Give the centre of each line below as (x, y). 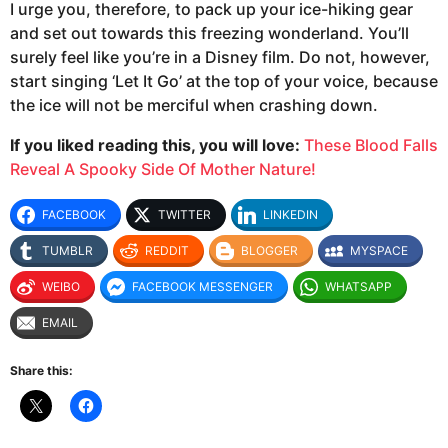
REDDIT (167, 251)
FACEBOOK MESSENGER (202, 287)
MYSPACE (379, 251)
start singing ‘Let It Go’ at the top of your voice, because (224, 80)
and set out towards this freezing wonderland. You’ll (209, 32)
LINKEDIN (290, 215)
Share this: (41, 371)
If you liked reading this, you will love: (155, 144)
